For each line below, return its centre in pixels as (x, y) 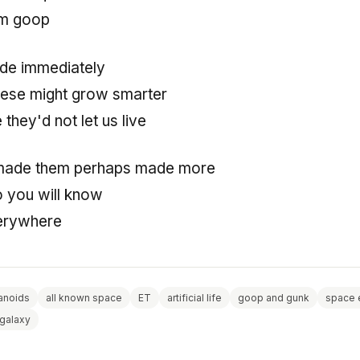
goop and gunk (274, 298)
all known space (84, 298)
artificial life (194, 298)
